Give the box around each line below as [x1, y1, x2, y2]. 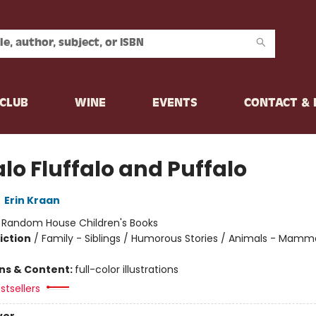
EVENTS [152, 97, 197, 110]
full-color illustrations [74, 262, 178, 276]
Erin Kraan [4, 193, 60, 207]
